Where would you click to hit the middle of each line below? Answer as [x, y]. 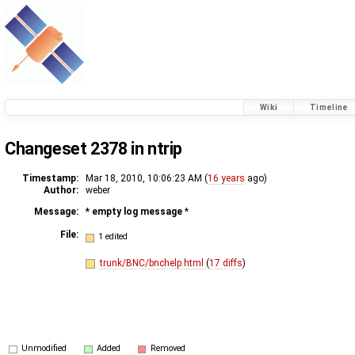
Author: [61, 190]
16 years [226, 178]
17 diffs [225, 263]
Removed [168, 348]
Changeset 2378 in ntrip [94, 148]
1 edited [113, 237]
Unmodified [44, 348]
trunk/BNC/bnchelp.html [153, 263]
